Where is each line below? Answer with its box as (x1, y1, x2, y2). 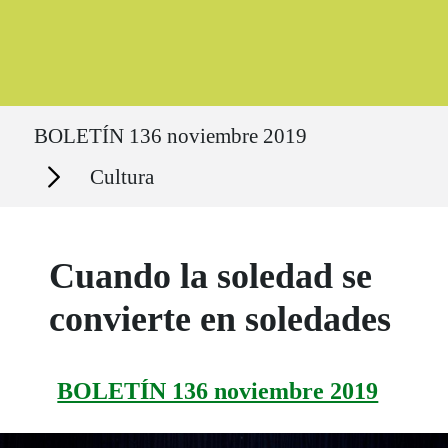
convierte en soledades (49, 299, 392, 340)
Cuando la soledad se (49, 256, 373, 297)
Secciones (25, 158, 80, 174)
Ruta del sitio (23, 108, 98, 124)
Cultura (90, 164, 154, 189)
